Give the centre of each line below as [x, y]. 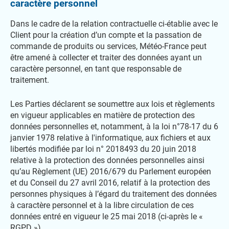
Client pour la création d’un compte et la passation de [106, 35]
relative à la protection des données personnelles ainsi [107, 160]
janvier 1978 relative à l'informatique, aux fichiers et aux [110, 138]
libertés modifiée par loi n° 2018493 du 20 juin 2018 [103, 149]
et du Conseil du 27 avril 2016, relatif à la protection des [110, 183]
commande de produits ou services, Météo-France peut [108, 46]
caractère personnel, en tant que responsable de [96, 69]
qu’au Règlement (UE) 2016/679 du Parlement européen [111, 171]
